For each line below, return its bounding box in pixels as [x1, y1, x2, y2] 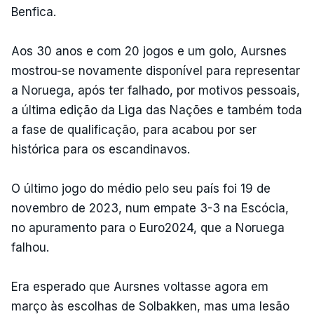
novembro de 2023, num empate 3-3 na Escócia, [11, 200, 289, 215]
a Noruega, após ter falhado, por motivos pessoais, [11, 83, 300, 97]
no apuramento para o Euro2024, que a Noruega [11, 220, 285, 235]
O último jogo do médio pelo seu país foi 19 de [11, 181, 271, 196]
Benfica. [11, 4, 56, 19]
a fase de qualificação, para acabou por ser [11, 122, 257, 137]
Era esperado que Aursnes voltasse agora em [11, 279, 268, 294]
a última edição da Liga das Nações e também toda [11, 102, 302, 117]
